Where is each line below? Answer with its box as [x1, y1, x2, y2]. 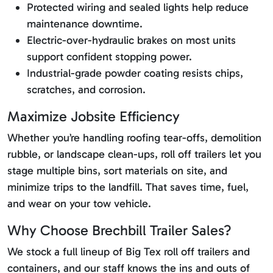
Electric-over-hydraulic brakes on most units [27, 34, 236, 48]
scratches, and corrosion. [27, 83, 146, 97]
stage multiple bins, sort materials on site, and [7, 164, 227, 178]
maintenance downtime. [27, 17, 143, 31]
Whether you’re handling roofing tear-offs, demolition [7, 131, 261, 145]
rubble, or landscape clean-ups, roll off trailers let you [7, 147, 261, 161]
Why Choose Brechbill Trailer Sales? [7, 222, 232, 239]
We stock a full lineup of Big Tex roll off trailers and [7, 245, 250, 259]
